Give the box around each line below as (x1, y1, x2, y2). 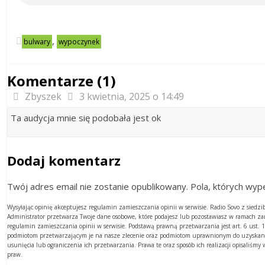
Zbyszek (25, 90, 62, 103)
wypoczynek (59, 37, 99, 47)
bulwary (24, 37, 50, 47)
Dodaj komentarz (7, 151, 121, 169)
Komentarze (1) (7, 71, 116, 91)
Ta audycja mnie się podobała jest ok (11, 112, 161, 124)
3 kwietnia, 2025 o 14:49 (79, 90, 184, 103)
